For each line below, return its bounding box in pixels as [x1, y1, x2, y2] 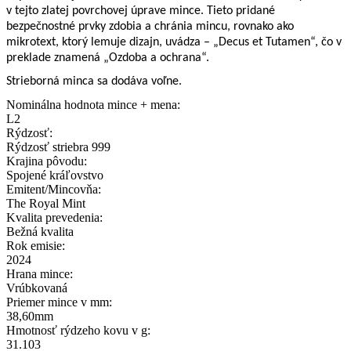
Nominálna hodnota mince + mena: [6, 97, 180, 111]
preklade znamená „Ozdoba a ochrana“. [6, 51, 209, 64]
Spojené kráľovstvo [6, 168, 103, 182]
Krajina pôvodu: [6, 154, 87, 168]
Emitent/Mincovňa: [6, 182, 101, 196]
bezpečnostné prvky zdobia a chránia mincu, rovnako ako [6, 20, 294, 33]
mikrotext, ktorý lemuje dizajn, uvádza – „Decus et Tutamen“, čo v [6, 35, 342, 49]
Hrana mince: [6, 266, 73, 280]
